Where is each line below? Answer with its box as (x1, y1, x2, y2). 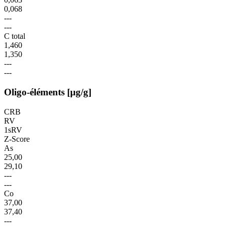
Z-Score (4, 134, 30, 143)
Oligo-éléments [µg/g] (4, 86, 91, 97)
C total (4, 32, 25, 41)
